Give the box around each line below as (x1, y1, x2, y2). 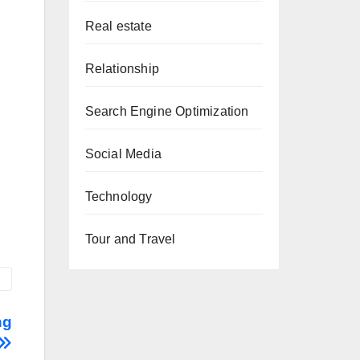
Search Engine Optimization (84, 104, 249, 118)
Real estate (84, 19, 152, 33)
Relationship (84, 62, 159, 76)
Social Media (84, 147, 162, 161)
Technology (84, 190, 153, 203)
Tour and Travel (84, 232, 176, 246)
